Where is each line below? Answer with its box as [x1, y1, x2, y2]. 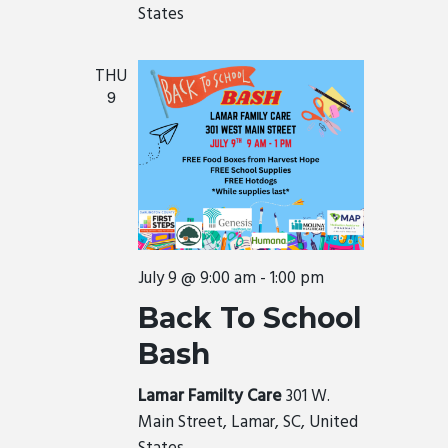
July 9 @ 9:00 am [138, 264, 256, 292]
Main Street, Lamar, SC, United [138, 408, 358, 436]
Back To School [138, 300, 362, 335]
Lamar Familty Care [138, 382, 286, 410]
